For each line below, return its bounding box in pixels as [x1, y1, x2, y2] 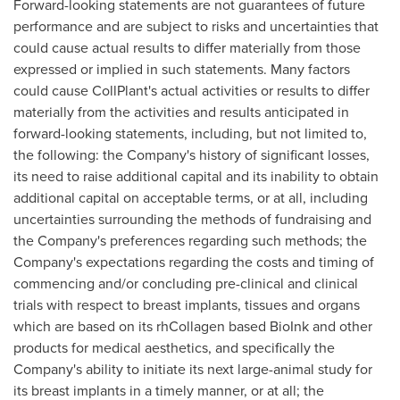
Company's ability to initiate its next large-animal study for [13, 358, 372, 379]
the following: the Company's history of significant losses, [13, 144, 370, 165]
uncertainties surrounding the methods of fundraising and [13, 208, 371, 229]
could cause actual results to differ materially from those [13, 37, 361, 58]
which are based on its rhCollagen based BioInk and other [13, 315, 372, 337]
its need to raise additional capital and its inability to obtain [13, 165, 379, 187]
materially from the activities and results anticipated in [13, 101, 349, 122]
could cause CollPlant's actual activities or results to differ [13, 79, 370, 101]
